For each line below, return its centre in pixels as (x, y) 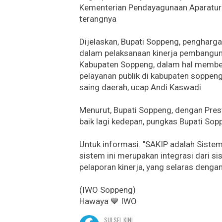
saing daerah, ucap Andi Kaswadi (140, 87)
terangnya (98, 19)
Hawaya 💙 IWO (108, 201)
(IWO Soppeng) (108, 190)
